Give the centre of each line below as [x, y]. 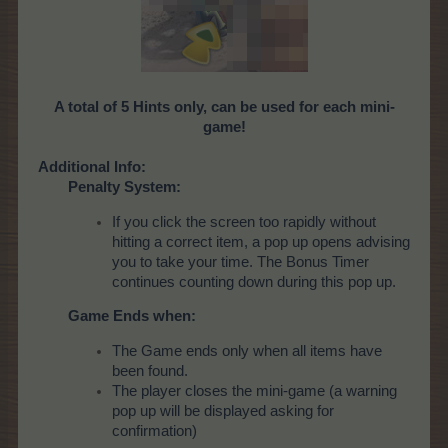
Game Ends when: [132, 316]
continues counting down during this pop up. [254, 281]
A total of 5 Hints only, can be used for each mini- [224, 106]
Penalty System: [124, 186]
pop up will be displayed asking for [223, 410]
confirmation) [154, 430]
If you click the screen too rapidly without [244, 221]
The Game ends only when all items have [247, 350]
